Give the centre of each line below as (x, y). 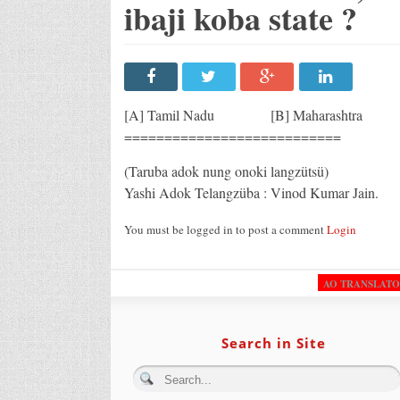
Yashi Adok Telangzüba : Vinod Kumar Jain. (251, 192)
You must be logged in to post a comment (225, 229)
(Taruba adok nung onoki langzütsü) (226, 171)
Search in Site (273, 342)
